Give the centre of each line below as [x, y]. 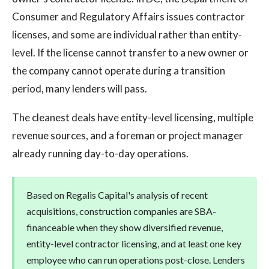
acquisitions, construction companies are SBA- [121, 211]
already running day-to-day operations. [100, 153]
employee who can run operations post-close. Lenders [136, 260]
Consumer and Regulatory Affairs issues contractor [128, 17]
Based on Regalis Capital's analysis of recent [117, 195]
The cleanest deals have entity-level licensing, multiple [133, 117]
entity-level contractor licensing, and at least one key [134, 243]
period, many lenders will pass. [80, 89]
